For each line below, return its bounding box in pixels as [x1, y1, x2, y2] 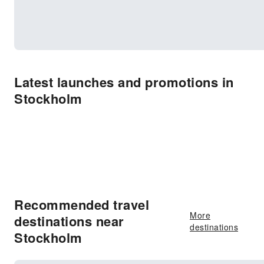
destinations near [14, 212, 124, 230]
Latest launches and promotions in [14, 72, 234, 91]
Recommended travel [14, 195, 149, 214]
